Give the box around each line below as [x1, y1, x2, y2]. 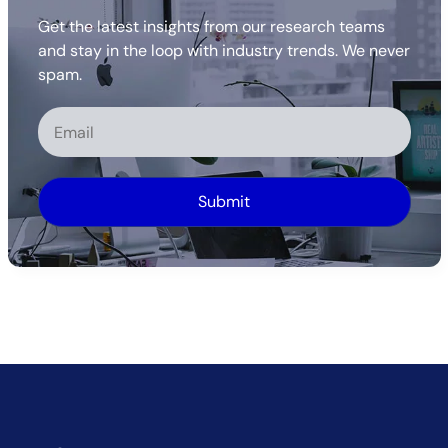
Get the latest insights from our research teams [37, 15, 385, 37]
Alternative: [37, 227, 122, 249]
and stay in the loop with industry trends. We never [37, 39, 410, 61]
